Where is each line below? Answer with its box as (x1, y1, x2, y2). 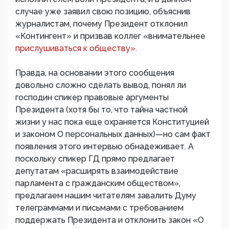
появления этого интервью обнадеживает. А (15, 142, 194, 152)
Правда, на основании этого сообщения (15, 68, 174, 78)
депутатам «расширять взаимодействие (15, 166, 178, 176)
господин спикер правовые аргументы (15, 93, 169, 103)
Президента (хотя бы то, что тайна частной (15, 105, 188, 115)
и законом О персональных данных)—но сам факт (15, 129, 211, 140)
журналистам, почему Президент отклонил (15, 19, 188, 29)
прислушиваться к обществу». (15, 43, 137, 54)
